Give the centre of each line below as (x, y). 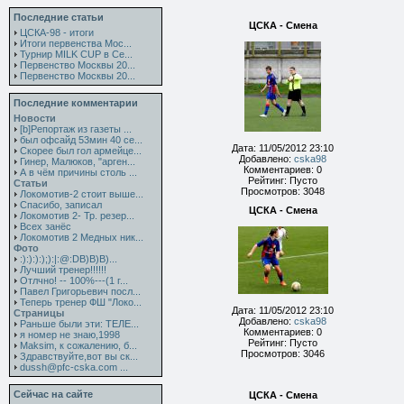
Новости (35, 118)
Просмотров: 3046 (283, 353)
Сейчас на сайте (53, 394)
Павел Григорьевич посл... (80, 291)
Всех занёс (46, 226)
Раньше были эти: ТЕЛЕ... (79, 324)
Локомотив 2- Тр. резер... (77, 216)
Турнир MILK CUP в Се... (76, 54)
